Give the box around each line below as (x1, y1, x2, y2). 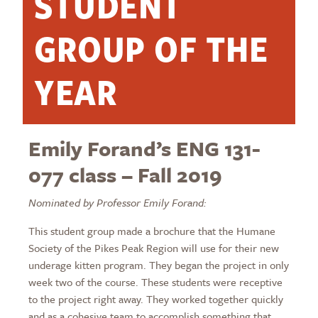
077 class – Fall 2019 (28, 160, 222, 190)
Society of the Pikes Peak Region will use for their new (28, 240, 279, 256)
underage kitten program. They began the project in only (28, 257, 289, 273)
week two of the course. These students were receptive (28, 274, 283, 290)
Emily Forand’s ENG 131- (28, 133, 261, 164)
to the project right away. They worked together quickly (28, 291, 283, 307)
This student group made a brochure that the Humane (28, 223, 275, 239)
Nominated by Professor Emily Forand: (28, 194, 207, 211)
